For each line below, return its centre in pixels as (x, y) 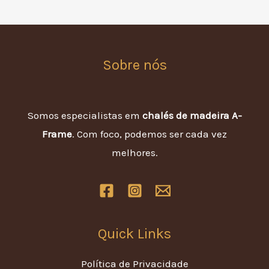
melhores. (134, 153)
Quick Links (134, 234)
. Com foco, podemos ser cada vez (150, 134)
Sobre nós (134, 65)
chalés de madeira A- (192, 116)
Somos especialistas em (85, 116)
